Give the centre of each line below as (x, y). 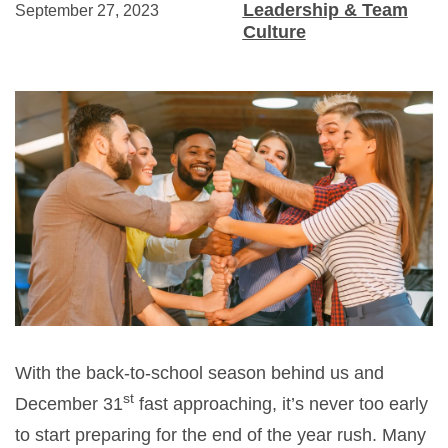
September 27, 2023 (87, 11)
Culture (274, 32)
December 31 (69, 403)
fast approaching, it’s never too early (281, 403)
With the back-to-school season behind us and (199, 372)
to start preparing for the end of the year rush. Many (220, 434)
